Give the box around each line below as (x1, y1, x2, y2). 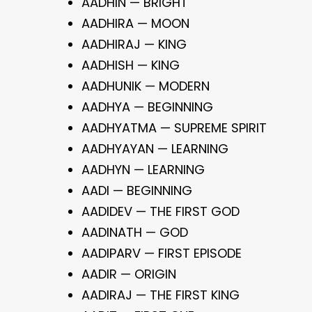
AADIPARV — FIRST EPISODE (81, 244, 242, 262)
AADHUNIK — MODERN (81, 77, 210, 95)
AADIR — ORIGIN (81, 265, 176, 283)
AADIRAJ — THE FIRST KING (81, 286, 240, 304)
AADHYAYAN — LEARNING (81, 140, 228, 157)
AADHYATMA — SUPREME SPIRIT (81, 119, 267, 136)
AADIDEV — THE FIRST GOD (81, 203, 240, 220)
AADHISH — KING (81, 56, 180, 74)
